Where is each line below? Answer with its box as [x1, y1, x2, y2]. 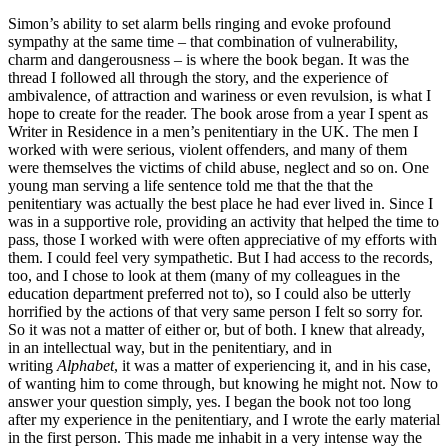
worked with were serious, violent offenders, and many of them [8, 141, 407, 159]
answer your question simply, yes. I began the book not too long [8, 393, 411, 411]
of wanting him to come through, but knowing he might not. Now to [8, 375, 438, 393]
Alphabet [57, 357, 114, 375]
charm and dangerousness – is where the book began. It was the [8, 51, 409, 69]
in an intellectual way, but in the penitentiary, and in [8, 339, 332, 357]
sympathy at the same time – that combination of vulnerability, [8, 33, 398, 51]
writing [8, 357, 57, 375]
